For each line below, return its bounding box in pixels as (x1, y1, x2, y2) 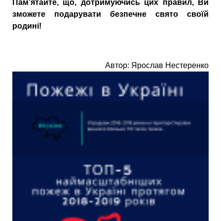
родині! (12, 21, 41, 30)
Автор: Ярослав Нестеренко (105, 61, 209, 70)
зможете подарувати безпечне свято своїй (12, 9, 209, 18)
